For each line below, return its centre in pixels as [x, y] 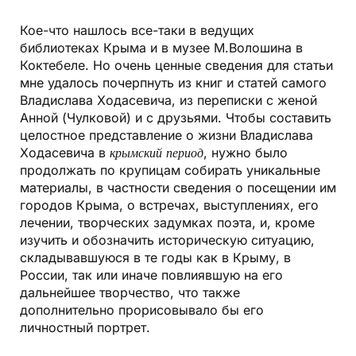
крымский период [157, 153]
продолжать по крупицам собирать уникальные [170, 170]
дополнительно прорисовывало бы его [142, 310]
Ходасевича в [65, 153]
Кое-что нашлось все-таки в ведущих [137, 31]
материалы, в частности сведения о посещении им [178, 188]
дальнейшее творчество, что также [130, 293]
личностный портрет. [85, 328]
